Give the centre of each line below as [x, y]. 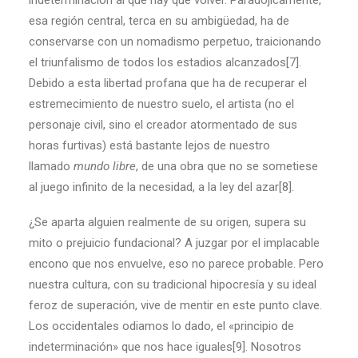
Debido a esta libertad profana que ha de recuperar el [168, 83]
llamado [51, 166]
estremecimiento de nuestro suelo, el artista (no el [161, 104]
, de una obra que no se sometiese [227, 166]
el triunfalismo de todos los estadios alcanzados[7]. [165, 62]
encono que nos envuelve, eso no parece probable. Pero [176, 264]
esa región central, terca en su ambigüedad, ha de [159, 21]
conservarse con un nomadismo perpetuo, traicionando [175, 42]
